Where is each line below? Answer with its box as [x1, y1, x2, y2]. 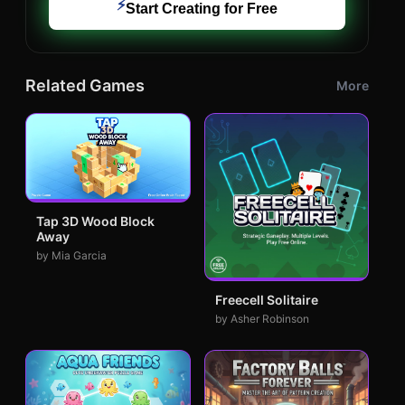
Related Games [25, 76, 145, 95]
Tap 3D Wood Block [36, 213, 155, 230]
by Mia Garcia [36, 249, 107, 263]
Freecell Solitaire [214, 291, 318, 307]
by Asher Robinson [214, 311, 309, 325]
